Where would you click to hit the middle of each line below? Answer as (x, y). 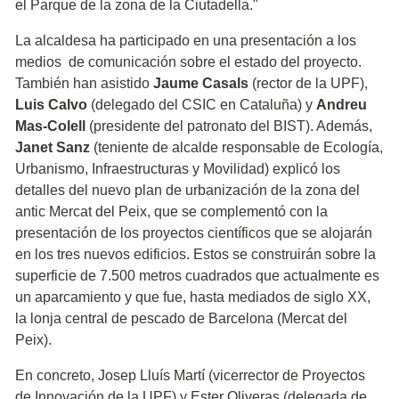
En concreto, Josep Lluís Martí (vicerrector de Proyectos (190, 375)
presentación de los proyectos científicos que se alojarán (194, 232)
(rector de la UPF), (308, 83)
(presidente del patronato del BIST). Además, (229, 126)
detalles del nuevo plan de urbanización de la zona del (187, 190)
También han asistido (84, 83)
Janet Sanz (53, 147)
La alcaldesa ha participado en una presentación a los (186, 40)
